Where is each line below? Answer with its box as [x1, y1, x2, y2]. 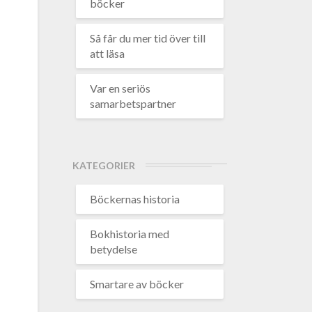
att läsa [89, 47, 125, 60]
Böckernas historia [89, 192, 180, 205]
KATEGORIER [72, 159, 135, 171]
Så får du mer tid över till [89, 31, 205, 45]
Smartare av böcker [89, 277, 184, 290]
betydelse [89, 242, 137, 256]
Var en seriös [89, 81, 150, 95]
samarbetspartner [89, 97, 176, 110]
